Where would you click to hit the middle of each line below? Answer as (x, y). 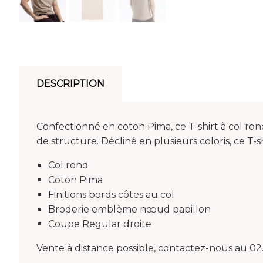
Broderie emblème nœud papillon (129, 209)
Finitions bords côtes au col (111, 195)
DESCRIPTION (70, 84)
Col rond (68, 165)
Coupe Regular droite (100, 224)
